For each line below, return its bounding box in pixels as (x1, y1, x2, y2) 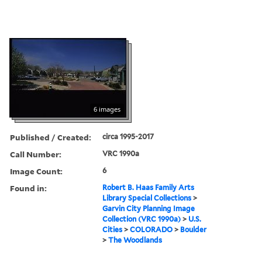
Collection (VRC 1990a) (102, 214, 181, 223)
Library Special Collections (102, 193, 192, 202)
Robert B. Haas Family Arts (102, 182, 195, 192)
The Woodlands (108, 235, 163, 244)
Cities (102, 225, 123, 234)
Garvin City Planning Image (102, 204, 195, 213)
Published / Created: (10, 131, 91, 143)
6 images (94, 104, 120, 113)
